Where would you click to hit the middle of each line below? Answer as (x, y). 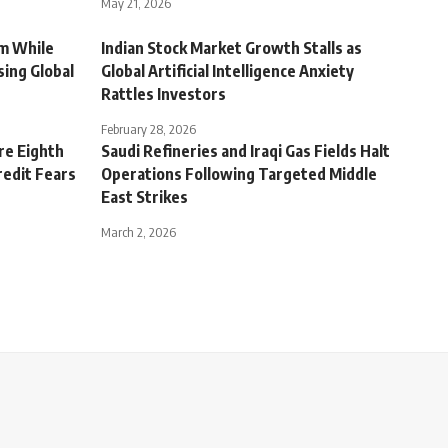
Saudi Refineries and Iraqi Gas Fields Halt (245, 150)
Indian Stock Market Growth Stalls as (231, 47)
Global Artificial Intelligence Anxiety (227, 70)
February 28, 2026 (148, 128)
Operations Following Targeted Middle (239, 173)
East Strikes (144, 196)
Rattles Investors (163, 93)
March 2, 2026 (138, 231)
